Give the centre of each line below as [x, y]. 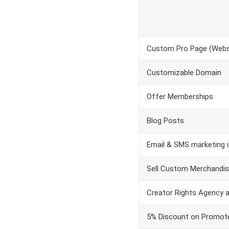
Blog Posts [165, 121]
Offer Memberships [180, 97]
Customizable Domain [184, 73]
